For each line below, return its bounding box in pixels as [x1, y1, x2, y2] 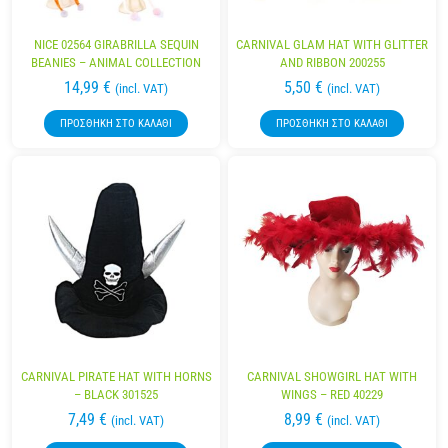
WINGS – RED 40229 [281, 387, 383, 403]
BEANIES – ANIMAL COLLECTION [31, 54, 201, 70]
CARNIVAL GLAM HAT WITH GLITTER [236, 36, 428, 52]
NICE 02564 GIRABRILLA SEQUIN [33, 36, 199, 52]
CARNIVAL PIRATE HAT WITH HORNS [20, 369, 212, 385]
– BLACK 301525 [74, 387, 158, 403]
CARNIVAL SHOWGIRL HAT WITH [247, 369, 417, 385]
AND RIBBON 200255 [279, 54, 385, 70]
